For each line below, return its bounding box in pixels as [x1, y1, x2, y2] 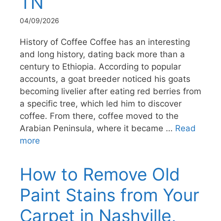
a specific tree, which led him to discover [20, 98, 182, 109]
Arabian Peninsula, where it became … [20, 123, 175, 133]
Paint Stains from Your [20, 184, 199, 205]
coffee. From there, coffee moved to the [20, 110, 179, 121]
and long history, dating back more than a [20, 49, 185, 59]
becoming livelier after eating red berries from [20, 86, 201, 96]
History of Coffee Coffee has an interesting [20, 37, 190, 47]
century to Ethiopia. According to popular [20, 61, 181, 72]
